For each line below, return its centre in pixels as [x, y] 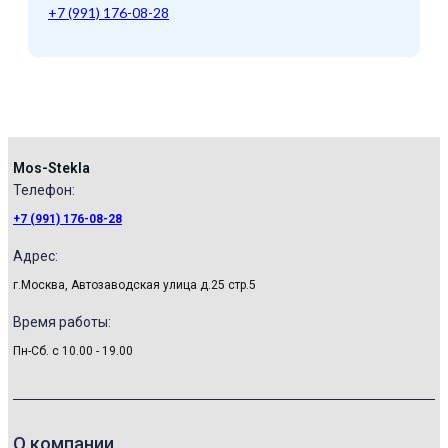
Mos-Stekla [51, 168]
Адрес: [35, 256]
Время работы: [62, 322]
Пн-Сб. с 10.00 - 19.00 [73, 351]
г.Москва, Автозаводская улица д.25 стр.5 [134, 285]
